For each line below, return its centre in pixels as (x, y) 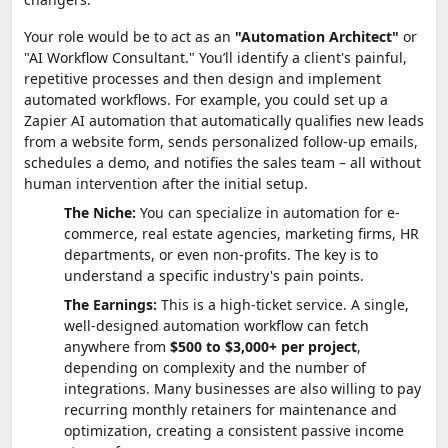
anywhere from (117, 346)
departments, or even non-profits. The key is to (221, 254)
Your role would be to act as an (129, 36)
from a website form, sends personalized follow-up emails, (221, 141)
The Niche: (100, 212)
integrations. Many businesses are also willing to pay (242, 388)
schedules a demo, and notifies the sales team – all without (222, 162)
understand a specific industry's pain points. (214, 275)
